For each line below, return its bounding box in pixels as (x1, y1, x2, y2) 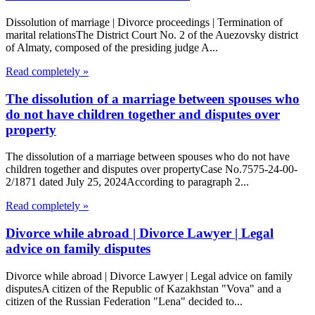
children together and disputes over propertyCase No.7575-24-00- (6, 163, 297, 176)
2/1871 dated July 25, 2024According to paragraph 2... (6, 176, 249, 188)
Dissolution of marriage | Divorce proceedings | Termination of (6, 15, 283, 28)
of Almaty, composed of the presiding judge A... (6, 41, 218, 53)
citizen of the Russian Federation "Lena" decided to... (6, 295, 243, 307)
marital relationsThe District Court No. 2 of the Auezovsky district (6, 28, 298, 41)
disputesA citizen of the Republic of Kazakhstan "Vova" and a (6, 282, 281, 295)
